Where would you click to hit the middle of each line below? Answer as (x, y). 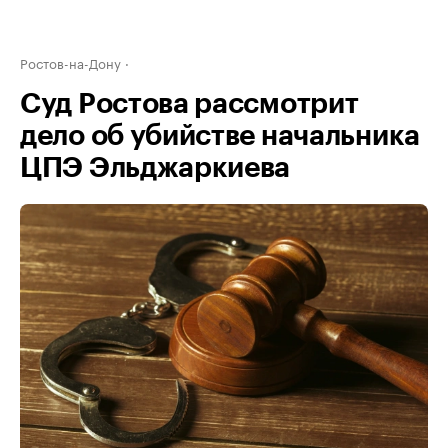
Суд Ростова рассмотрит (189, 104)
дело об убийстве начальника (220, 136)
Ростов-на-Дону (70, 62)
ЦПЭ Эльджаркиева (155, 168)
